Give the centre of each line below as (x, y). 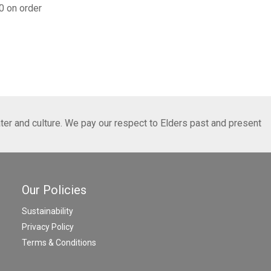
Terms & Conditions (59, 242)
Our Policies (54, 190)
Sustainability (47, 211)
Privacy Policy (48, 227)
